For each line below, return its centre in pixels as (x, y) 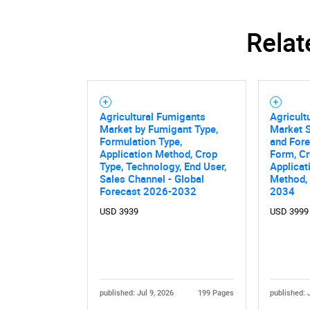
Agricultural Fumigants (152, 116)
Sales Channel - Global (152, 178)
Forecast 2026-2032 (148, 191)
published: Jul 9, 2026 (136, 293)
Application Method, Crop (158, 153)
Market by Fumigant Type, (158, 128)
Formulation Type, (140, 141)
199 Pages (216, 293)
